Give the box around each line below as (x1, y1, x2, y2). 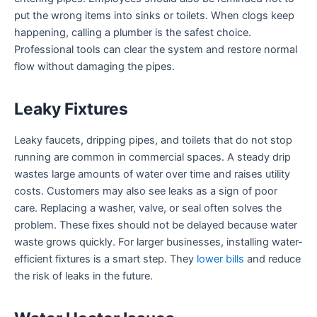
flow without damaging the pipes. (14, 59, 175, 73)
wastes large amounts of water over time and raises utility (14, 167, 290, 180)
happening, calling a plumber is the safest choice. (14, 25, 251, 39)
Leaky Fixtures (14, 98, 128, 119)
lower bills (197, 252, 244, 265)
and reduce (244, 252, 301, 265)
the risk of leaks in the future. (14, 269, 153, 282)
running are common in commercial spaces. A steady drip (14, 150, 291, 163)
